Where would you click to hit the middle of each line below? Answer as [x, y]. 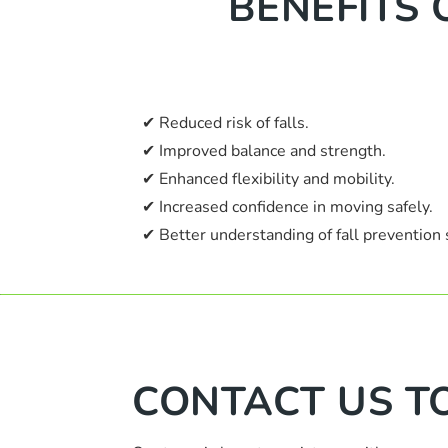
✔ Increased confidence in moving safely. [287, 207]
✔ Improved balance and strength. [264, 151]
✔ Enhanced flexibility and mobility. [268, 179]
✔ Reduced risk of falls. [225, 123]
